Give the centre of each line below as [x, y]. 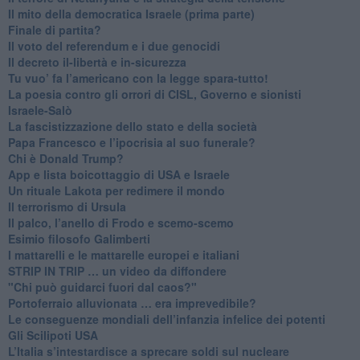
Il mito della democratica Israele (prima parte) [131, 13]
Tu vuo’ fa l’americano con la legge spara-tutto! [138, 78]
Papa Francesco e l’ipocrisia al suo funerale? [131, 142]
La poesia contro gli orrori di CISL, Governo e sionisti [154, 94]
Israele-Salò [40, 110]
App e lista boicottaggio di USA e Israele [119, 174]
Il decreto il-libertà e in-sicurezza [97, 61]
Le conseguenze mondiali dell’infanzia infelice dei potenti [166, 319]
